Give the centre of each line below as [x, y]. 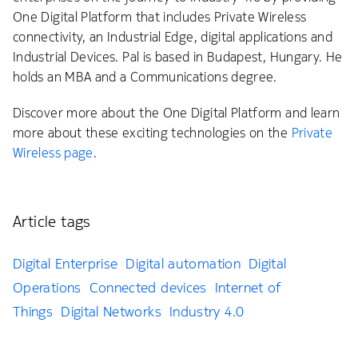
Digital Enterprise [66, 263]
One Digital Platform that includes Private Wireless [160, 18]
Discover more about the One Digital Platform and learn [177, 113]
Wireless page [53, 153]
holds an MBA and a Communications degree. [145, 78]
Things [33, 311]
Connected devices [148, 287]
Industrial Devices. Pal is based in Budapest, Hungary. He [178, 58]
